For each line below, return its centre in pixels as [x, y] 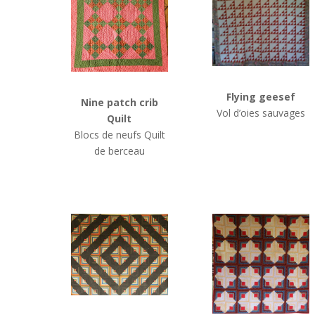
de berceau [119, 150]
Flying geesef [261, 96]
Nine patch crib [119, 102]
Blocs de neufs [109, 134]
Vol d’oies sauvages [261, 112]
